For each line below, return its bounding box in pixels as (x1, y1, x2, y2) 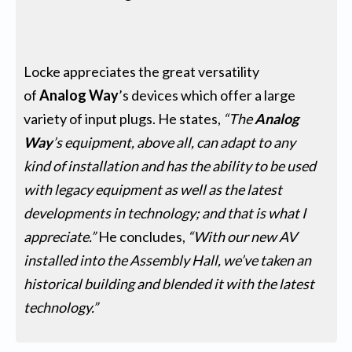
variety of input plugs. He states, (24, 109, 224, 127)
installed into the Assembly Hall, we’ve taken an (24, 251, 312, 269)
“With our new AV (188, 227, 298, 245)
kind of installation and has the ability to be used (24, 156, 317, 174)
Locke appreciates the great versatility (24, 62, 260, 80)
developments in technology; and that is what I (24, 203, 307, 222)
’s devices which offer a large (119, 86, 296, 104)
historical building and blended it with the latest (24, 274, 315, 292)
